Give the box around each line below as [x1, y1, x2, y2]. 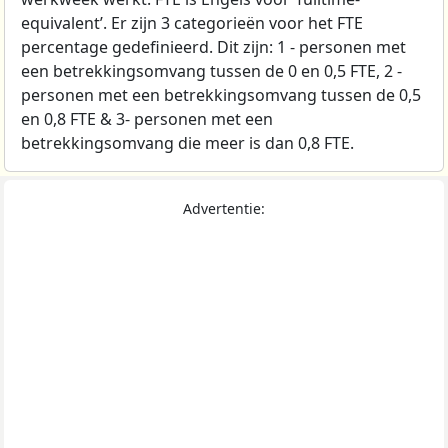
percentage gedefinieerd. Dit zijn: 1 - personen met [21, 35, 406, 58]
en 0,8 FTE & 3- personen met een [21, 107, 273, 130]
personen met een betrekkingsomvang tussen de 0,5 [21, 83, 421, 106]
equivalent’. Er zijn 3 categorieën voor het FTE [21, 11, 363, 34]
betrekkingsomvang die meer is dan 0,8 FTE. [21, 131, 354, 154]
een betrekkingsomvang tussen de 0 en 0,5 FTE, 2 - [21, 59, 402, 82]
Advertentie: [183, 198, 265, 218]
